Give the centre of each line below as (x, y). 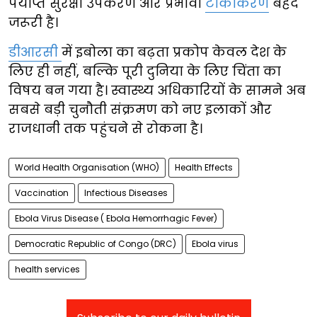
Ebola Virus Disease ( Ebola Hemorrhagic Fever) (116, 219)
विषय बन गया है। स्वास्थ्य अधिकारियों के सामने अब (157, 91)
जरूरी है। (33, 23)
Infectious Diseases (126, 193)
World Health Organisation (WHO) (87, 168)
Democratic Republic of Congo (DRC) (96, 244)
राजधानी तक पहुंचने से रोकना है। (105, 129)
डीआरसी (35, 52)
